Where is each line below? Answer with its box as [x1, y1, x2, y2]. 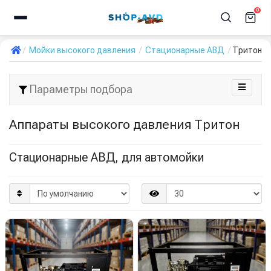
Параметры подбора [27, 83, 132, 96]
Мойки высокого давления [29, 45, 135, 55]
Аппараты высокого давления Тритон [9, 117, 240, 132]
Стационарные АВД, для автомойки [9, 150, 204, 165]
